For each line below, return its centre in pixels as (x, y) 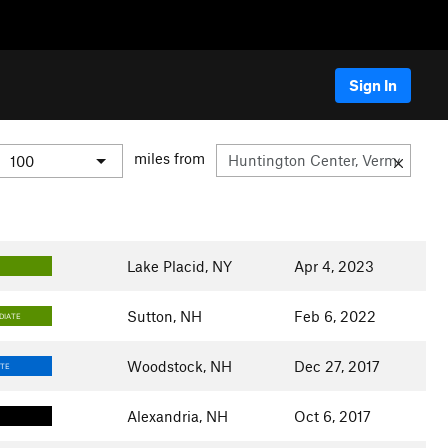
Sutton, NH (164, 316)
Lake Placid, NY (179, 266)
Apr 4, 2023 (333, 266)
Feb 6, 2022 (334, 316)
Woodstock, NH (179, 366)
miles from (169, 158)
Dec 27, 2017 (336, 366)
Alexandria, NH (177, 416)
